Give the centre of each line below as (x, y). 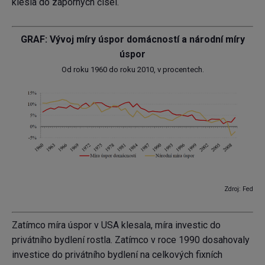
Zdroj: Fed (239, 189)
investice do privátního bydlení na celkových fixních (117, 255)
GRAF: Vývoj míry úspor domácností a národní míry (132, 40)
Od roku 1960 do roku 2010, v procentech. (132, 70)
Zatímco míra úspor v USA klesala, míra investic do (116, 225)
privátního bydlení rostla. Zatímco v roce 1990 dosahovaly (131, 240)
